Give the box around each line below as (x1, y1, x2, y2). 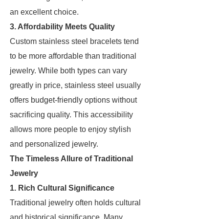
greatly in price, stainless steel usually (10, 81, 141, 89)
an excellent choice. (10, 8, 79, 16)
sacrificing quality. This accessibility (10, 110, 133, 119)
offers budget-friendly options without (10, 96, 137, 104)
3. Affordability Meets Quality (10, 22, 115, 31)
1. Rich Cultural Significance (10, 184, 114, 192)
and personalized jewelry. (10, 140, 98, 148)
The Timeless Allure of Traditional (10, 154, 133, 163)
